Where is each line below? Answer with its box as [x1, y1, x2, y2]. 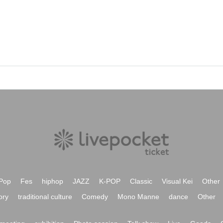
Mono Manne [117, 193, 159, 201]
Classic [130, 177, 152, 185]
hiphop [42, 177, 63, 185]
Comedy [82, 193, 108, 201]
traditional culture [18, 193, 72, 201]
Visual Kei [162, 177, 193, 185]
